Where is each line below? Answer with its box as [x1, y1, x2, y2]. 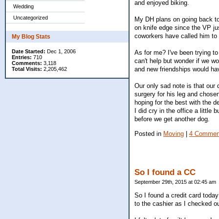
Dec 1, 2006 [45, 48, 76, 54]
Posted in [134, 130, 163, 137]
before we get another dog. [134, 115, 210, 123]
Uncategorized [13, 15, 48, 21]
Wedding [13, 3, 34, 9]
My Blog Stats [12, 33, 50, 40]
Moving [163, 130, 184, 137]
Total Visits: [12, 66, 42, 72]
